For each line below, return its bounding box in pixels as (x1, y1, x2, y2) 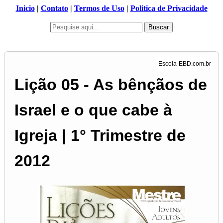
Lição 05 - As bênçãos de (14, 76, 207, 94)
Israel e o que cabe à (14, 101, 172, 119)
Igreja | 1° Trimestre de (14, 126, 186, 145)
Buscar (148, 23, 169, 31)
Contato (40, 4, 68, 12)
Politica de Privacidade (130, 4, 208, 12)
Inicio (15, 4, 35, 12)
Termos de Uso (74, 4, 124, 12)
